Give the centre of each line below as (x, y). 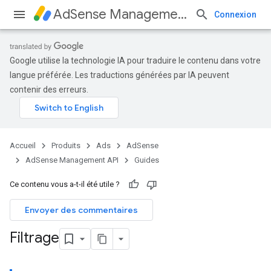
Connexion (235, 15)
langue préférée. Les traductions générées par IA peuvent (119, 75)
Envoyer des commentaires (81, 210)
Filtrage (34, 238)
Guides (147, 160)
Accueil (23, 145)
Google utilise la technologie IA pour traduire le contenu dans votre (135, 60)
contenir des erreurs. (49, 90)
